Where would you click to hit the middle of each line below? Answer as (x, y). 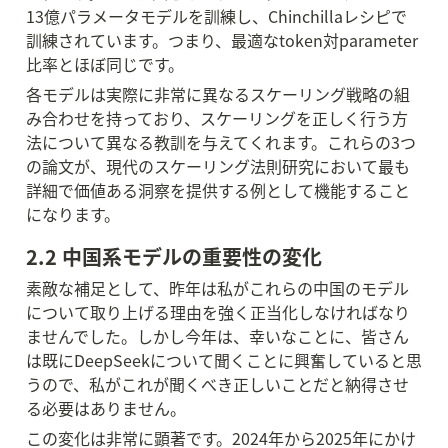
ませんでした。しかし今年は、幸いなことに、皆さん (217, 336)
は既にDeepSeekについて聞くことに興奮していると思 (224, 360)
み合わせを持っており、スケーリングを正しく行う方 (217, 118)
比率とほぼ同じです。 (105, 64)
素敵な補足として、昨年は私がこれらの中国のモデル (217, 288)
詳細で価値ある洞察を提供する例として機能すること (218, 190)
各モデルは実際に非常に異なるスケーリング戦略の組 (218, 94)
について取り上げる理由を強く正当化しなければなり (218, 312)
